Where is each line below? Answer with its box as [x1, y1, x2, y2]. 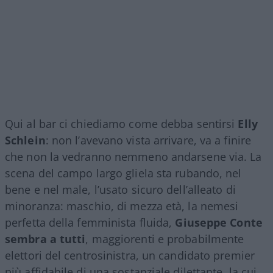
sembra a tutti [5, 231, 86, 246]
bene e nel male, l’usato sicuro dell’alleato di [5, 182, 236, 197]
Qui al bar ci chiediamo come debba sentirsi [5, 116, 238, 131]
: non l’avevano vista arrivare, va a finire [45, 132, 252, 147]
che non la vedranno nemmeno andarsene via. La [5, 149, 262, 164]
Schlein [5, 132, 46, 147]
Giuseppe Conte [175, 214, 263, 230]
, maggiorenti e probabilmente [85, 231, 244, 246]
